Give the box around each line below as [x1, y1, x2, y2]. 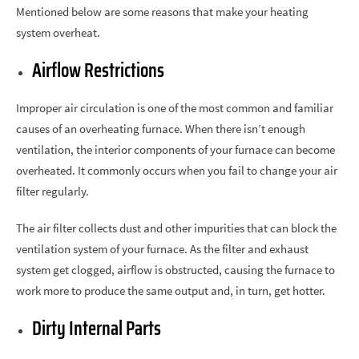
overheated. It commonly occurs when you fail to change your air [16, 163, 337, 178]
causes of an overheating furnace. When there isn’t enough [16, 121, 305, 136]
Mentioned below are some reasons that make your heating [16, 4, 309, 19]
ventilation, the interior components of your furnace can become [16, 142, 335, 157]
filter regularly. [16, 184, 91, 199]
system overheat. [16, 25, 100, 40]
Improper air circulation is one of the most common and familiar [16, 100, 333, 115]
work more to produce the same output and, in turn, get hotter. [16, 283, 325, 298]
